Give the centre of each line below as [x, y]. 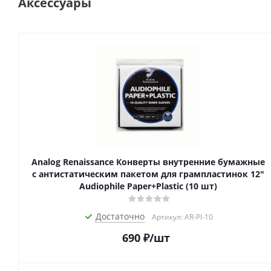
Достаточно [120, 217]
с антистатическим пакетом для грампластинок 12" [148, 174]
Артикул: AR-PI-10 [182, 217]
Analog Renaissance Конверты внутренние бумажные [148, 162]
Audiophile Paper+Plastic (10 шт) [148, 186]
